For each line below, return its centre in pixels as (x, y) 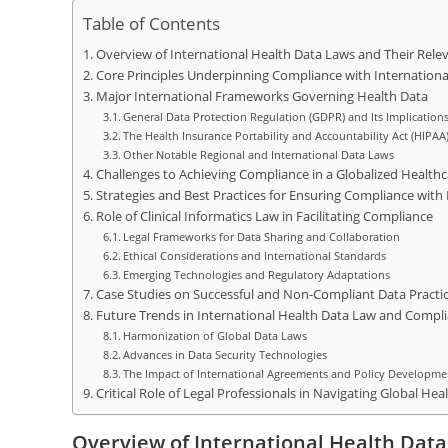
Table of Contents (151, 24)
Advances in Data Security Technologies (225, 354)
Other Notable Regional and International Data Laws (259, 154)
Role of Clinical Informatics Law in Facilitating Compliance (264, 216)
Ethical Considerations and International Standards (255, 255)
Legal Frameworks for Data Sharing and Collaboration (262, 236)
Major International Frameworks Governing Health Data (261, 96)
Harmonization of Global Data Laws (215, 335)
